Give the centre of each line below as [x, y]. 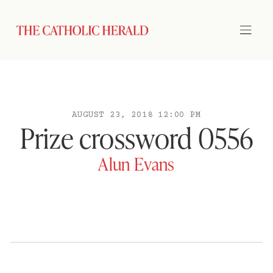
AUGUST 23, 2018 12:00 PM [136, 115]
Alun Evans [136, 164]
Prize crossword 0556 [136, 137]
